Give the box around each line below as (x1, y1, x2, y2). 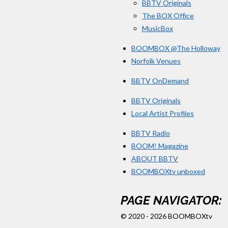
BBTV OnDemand (131, 76, 189, 85)
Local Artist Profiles (131, 108, 194, 118)
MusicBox (142, 23, 173, 33)
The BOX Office (142, 11, 194, 20)
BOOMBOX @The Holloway (131, 43, 220, 52)
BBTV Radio (131, 128, 170, 137)
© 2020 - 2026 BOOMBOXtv (121, 212, 212, 221)
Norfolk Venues (131, 56, 181, 65)
